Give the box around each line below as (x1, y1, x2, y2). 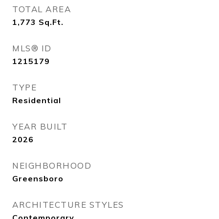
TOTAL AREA (12, 4, 71, 14)
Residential (12, 95, 61, 105)
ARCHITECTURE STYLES (12, 199, 124, 210)
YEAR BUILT (12, 121, 67, 131)
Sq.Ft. (39, 17, 64, 27)
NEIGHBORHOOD (12, 160, 91, 171)
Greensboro (12, 174, 64, 183)
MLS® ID (12, 43, 52, 53)
